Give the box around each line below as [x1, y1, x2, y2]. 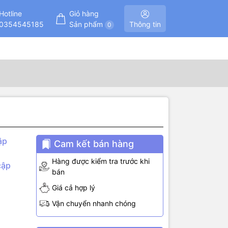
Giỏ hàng [69, 9, 99, 18]
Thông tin [129, 20, 161, 29]
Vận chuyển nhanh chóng [51, 199, 136, 208]
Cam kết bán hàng [53, 138, 134, 150]
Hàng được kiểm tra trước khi [51, 157, 150, 166]
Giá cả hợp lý [51, 183, 95, 192]
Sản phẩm [69, 19, 105, 28]
